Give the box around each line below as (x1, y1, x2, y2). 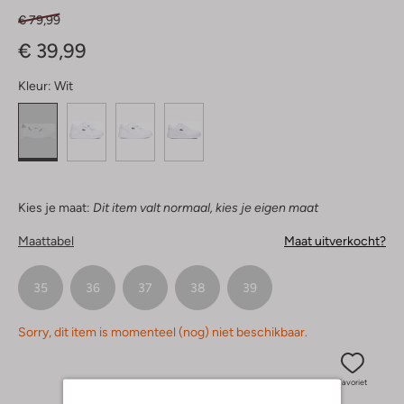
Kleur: (18, 78, 51, 94)
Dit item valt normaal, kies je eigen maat (93, 200, 318, 216)
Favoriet (337, 378, 367, 388)
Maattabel (18, 234, 74, 249)
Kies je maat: (18, 200, 90, 216)
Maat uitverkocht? (284, 234, 386, 249)
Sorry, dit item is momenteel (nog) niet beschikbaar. (18, 325, 308, 340)
